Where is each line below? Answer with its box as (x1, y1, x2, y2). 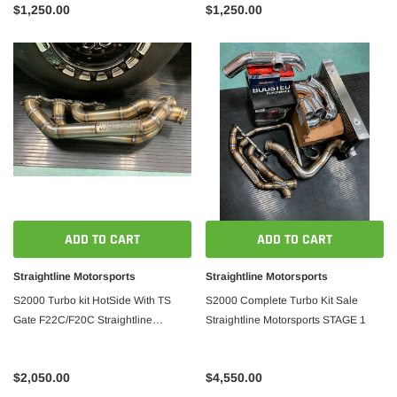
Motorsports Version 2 (13, 333, 118, 346)
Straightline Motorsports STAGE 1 (206, 314, 366, 326)
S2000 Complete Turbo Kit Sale (206, 294, 358, 307)
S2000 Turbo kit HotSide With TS (13, 294, 171, 307)
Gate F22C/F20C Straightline (13, 314, 152, 326)
